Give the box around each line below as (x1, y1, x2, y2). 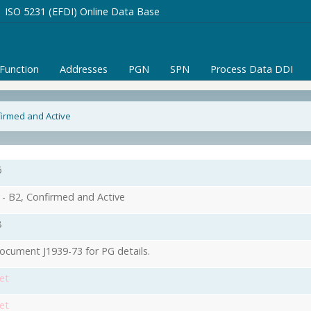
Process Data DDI (210, 62, 293, 76)
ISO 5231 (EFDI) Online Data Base (5, 5, 160, 18)
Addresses (60, 62, 108, 76)
